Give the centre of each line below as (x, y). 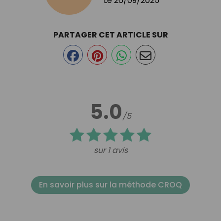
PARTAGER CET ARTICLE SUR (110, 35)
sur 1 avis (110, 150)
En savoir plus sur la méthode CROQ (110, 184)
